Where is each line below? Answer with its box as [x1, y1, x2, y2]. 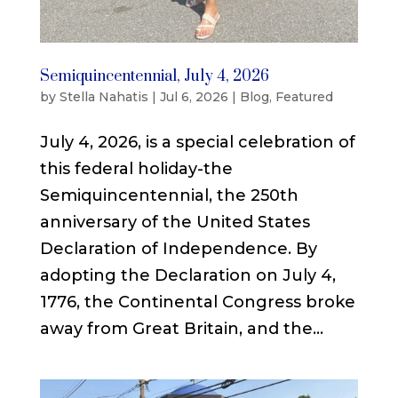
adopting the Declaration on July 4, [39, 265, 336, 285]
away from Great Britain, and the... [39, 318, 323, 338]
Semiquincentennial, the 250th [39, 185, 298, 205]
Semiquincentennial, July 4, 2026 [39, 66, 269, 86]
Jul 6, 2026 [159, 88, 228, 105]
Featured [275, 88, 333, 105]
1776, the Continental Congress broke [39, 291, 355, 312]
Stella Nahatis [59, 88, 148, 105]
